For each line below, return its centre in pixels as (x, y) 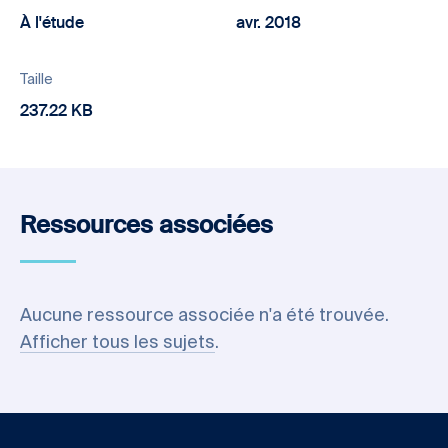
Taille (36, 80)
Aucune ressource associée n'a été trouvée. (204, 316)
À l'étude (52, 24)
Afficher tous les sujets (117, 343)
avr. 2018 (268, 24)
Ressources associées (146, 226)
